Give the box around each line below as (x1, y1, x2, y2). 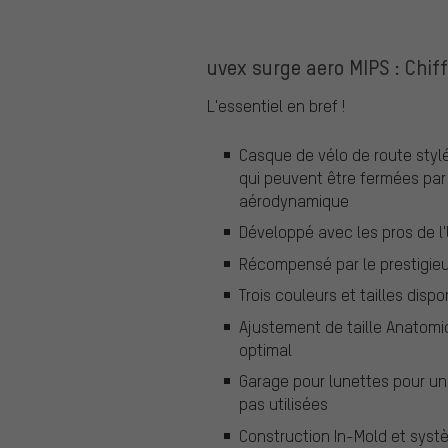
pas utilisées (239, 393, 328, 415)
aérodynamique (239, 189, 349, 211)
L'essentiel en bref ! (207, 95, 345, 117)
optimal (239, 338, 292, 360)
